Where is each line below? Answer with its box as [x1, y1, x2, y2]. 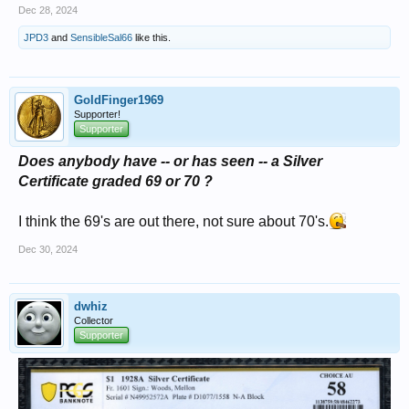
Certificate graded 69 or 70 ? [18, 173, 213, 189]
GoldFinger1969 [74, 92, 163, 107]
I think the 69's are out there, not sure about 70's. [18, 213, 329, 229]
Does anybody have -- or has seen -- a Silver [18, 152, 322, 169]
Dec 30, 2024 [18, 243, 78, 255]
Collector [74, 314, 113, 326]
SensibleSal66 [70, 31, 132, 43]
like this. [132, 31, 171, 43]
